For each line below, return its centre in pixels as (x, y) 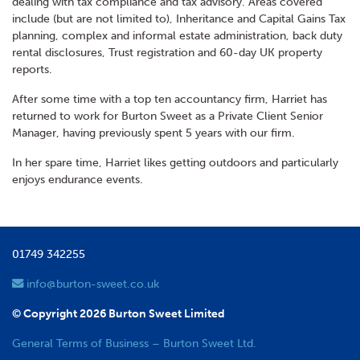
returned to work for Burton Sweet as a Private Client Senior (168, 116)
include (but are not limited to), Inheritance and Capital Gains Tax (179, 19)
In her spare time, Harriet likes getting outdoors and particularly (175, 163)
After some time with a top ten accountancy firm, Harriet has (170, 99)
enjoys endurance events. (78, 180)
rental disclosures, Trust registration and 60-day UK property (167, 53)
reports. (32, 70)
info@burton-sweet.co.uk (91, 284)
